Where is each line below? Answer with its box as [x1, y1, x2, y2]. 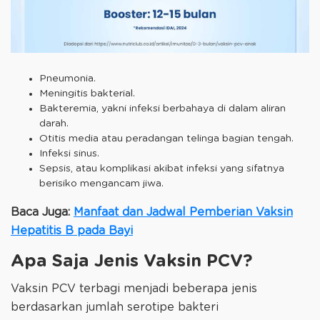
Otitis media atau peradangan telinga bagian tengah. [39, 134, 294, 144]
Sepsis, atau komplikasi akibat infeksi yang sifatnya [39, 164, 284, 174]
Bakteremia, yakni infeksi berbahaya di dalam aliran [39, 104, 286, 114]
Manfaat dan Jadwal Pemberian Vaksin [74, 206, 293, 219]
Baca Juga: [11, 206, 74, 219]
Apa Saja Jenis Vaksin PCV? [11, 253, 252, 271]
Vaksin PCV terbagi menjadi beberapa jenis [11, 282, 257, 294]
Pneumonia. [39, 74, 96, 84]
